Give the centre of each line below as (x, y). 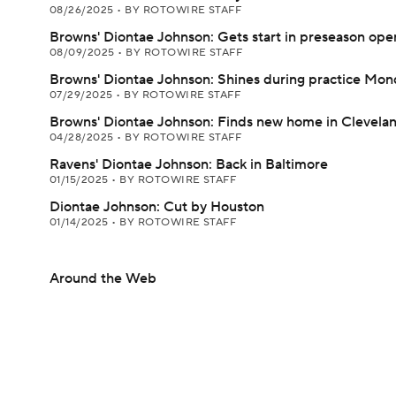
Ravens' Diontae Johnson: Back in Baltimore (189, 164)
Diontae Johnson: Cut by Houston (157, 207)
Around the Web (103, 278)
